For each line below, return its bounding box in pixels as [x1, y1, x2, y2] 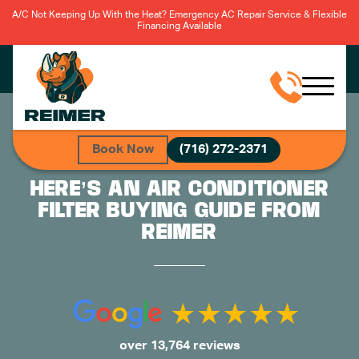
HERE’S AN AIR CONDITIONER [30, 176, 329, 200]
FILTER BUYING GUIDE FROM [38, 198, 321, 222]
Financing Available [137, 22, 222, 31]
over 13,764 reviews [119, 339, 240, 353]
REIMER [142, 220, 217, 244]
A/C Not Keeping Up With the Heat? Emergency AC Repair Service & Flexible [12, 10, 347, 20]
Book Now [91, 143, 154, 156]
